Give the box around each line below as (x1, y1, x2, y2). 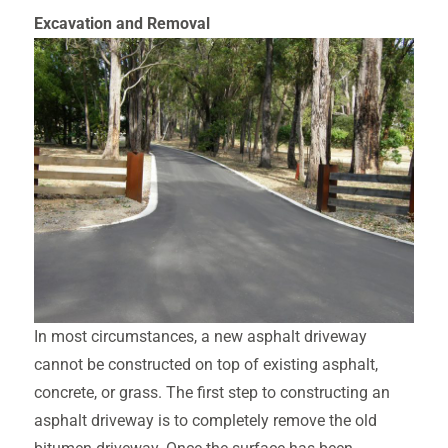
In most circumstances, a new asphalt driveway (33, 327, 367, 346)
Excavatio (33, 14, 103, 33)
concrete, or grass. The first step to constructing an (33, 383, 390, 402)
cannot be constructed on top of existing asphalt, (33, 355, 378, 374)
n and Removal (102, 14, 210, 33)
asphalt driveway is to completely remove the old (33, 411, 377, 430)
